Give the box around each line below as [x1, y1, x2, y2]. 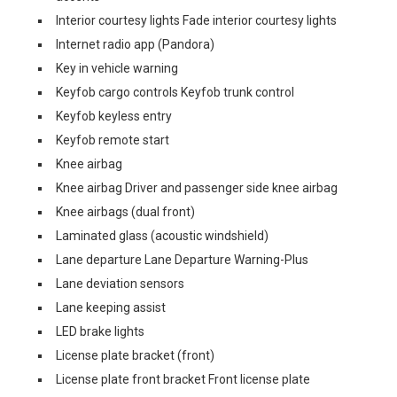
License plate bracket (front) [56, 348, 214, 362]
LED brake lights [56, 324, 144, 339]
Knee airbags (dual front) [56, 205, 195, 219]
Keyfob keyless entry [56, 109, 172, 123]
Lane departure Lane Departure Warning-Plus [56, 253, 308, 267]
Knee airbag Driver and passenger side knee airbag [56, 181, 338, 195]
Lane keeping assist [56, 300, 166, 315]
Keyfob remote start [56, 133, 169, 147]
